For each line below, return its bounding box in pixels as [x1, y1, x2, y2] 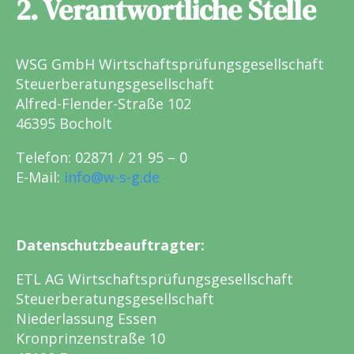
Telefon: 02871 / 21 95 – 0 [16, 148, 187, 168]
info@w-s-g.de [64, 168, 160, 187]
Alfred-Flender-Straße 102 [16, 94, 191, 114]
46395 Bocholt [16, 114, 112, 134]
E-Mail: [16, 168, 64, 187]
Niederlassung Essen [16, 309, 156, 329]
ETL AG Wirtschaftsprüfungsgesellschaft [16, 269, 293, 289]
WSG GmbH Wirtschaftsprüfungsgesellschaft [16, 55, 324, 74]
